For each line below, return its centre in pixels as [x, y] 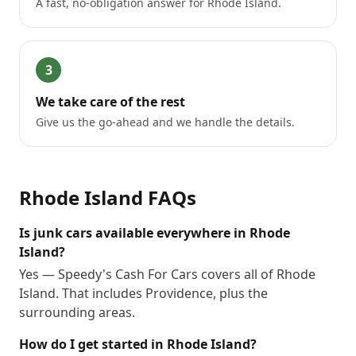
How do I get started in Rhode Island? [138, 344]
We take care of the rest [110, 102]
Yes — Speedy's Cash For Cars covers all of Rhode [167, 274]
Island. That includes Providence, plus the [143, 293]
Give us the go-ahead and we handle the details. [165, 122]
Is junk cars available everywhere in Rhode [155, 233]
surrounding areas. [77, 312]
